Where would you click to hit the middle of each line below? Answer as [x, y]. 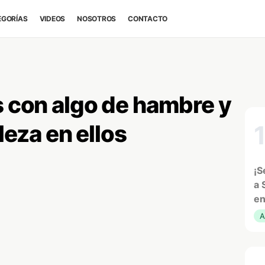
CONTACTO [148, 19]
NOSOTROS [97, 19]
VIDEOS [52, 19]
